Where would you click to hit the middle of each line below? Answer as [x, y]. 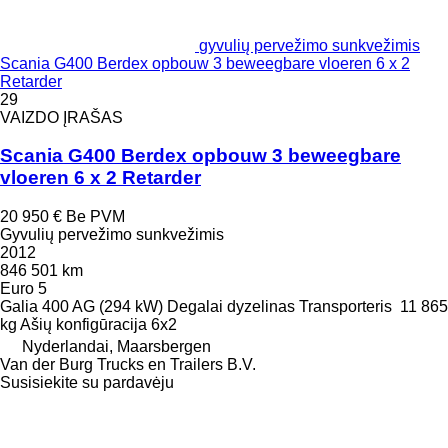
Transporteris [345, 307]
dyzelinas [261, 307]
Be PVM [95, 217]
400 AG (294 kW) [102, 307]
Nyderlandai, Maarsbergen [116, 347]
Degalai [195, 307]
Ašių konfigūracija [83, 325]
